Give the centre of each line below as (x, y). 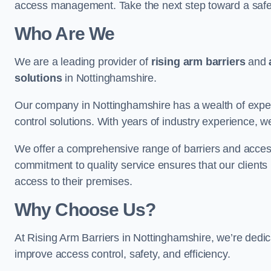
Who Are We (64, 33)
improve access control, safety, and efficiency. (124, 254)
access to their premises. (73, 181)
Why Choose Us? (85, 209)
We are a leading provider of (83, 61)
